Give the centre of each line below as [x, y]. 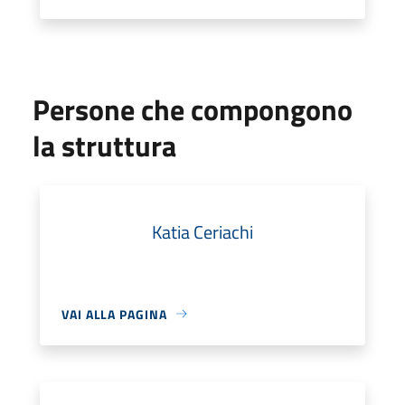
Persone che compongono [193, 109]
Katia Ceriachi [202, 231]
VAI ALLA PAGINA [114, 314]
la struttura [104, 145]
